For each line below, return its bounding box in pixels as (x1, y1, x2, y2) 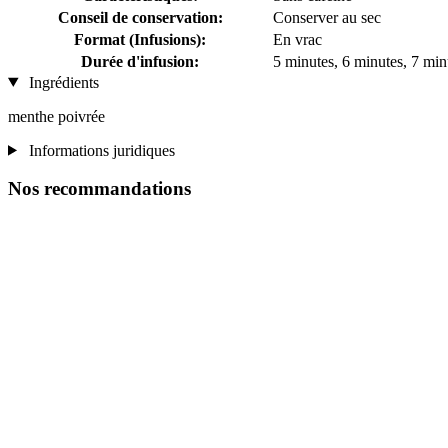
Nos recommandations (8, 178, 191, 200)
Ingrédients (24, 73, 99, 91)
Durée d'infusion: (81, 52, 199, 70)
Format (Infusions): (74, 30, 206, 48)
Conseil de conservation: (57, 8, 223, 26)
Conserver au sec (273, 8, 381, 26)
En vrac (273, 30, 322, 48)
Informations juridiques (24, 141, 175, 159)
